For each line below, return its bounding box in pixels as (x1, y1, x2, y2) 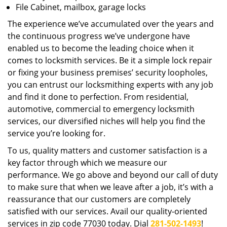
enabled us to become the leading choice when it (8, 43, 194, 54)
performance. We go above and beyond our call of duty (8, 169, 218, 180)
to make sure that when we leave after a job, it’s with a (8, 181, 213, 193)
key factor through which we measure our (8, 157, 167, 168)
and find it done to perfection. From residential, (8, 91, 188, 102)
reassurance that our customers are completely (8, 194, 191, 205)
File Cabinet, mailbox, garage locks (16, 2, 146, 13)
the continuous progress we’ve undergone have (8, 30, 190, 42)
